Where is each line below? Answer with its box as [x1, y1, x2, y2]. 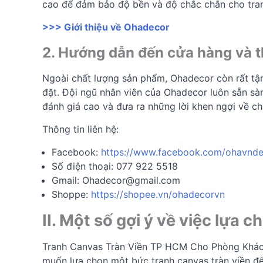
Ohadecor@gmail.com [82, 174, 180, 186]
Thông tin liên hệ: [42, 123, 119, 135]
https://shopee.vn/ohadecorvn [91, 188, 225, 200]
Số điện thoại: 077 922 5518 [52, 160, 178, 172]
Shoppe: [52, 188, 91, 200]
